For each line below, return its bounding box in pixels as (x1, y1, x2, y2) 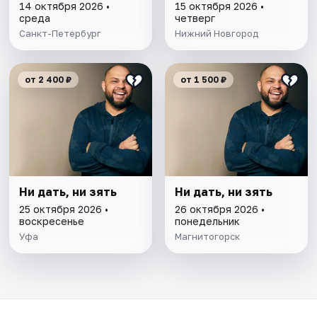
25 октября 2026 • (19, 203, 109, 216)
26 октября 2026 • (174, 203, 265, 216)
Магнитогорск (174, 231, 240, 243)
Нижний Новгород (174, 28, 258, 40)
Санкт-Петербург (19, 28, 102, 40)
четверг (174, 12, 215, 25)
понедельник (174, 215, 240, 228)
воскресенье (19, 215, 85, 228)
